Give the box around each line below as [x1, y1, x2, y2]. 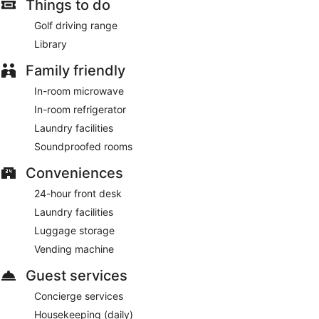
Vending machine [34, 242, 114, 255]
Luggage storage [34, 224, 115, 236]
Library [34, 37, 67, 50]
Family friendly [26, 61, 125, 79]
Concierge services [34, 289, 123, 302]
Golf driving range [34, 19, 117, 31]
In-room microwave [34, 84, 124, 97]
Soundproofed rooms [34, 140, 132, 152]
